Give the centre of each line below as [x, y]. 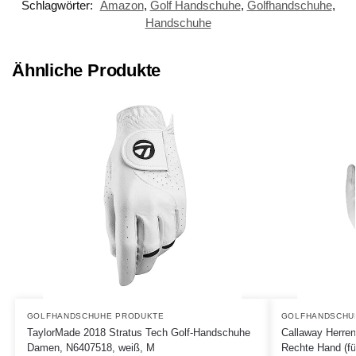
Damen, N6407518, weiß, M [91, 348]
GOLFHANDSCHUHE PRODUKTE [95, 316]
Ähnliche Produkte [87, 71]
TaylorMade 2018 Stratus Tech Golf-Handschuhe [138, 333]
